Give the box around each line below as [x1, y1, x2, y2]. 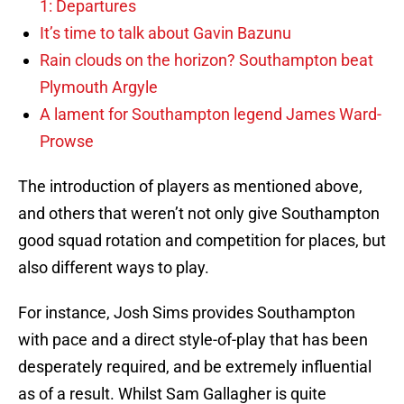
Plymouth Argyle [40, 78, 158, 97]
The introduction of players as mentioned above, [18, 177, 363, 197]
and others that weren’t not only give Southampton [18, 204, 380, 224]
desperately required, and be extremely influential [18, 357, 372, 377]
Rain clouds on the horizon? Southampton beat [40, 50, 373, 70]
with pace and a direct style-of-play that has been [18, 330, 368, 350]
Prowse [40, 132, 94, 151]
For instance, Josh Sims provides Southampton [18, 303, 355, 323]
